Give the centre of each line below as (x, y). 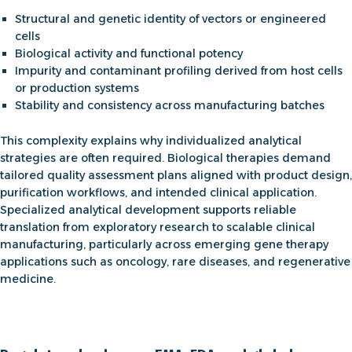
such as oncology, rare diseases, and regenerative (209, 262)
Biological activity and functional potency (129, 54)
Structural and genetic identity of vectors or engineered (171, 19)
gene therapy (291, 244)
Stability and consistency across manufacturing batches (170, 106)
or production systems (77, 88)
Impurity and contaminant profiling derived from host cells (179, 71)
